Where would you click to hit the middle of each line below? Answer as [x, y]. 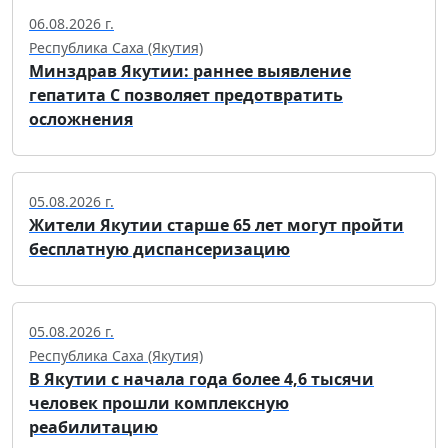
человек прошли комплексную [159, 403]
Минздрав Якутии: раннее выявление [190, 71]
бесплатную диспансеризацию [159, 249]
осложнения [81, 119]
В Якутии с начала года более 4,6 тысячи [201, 379]
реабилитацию [93, 427]
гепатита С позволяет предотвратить [186, 95]
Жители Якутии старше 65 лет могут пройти [216, 225]
